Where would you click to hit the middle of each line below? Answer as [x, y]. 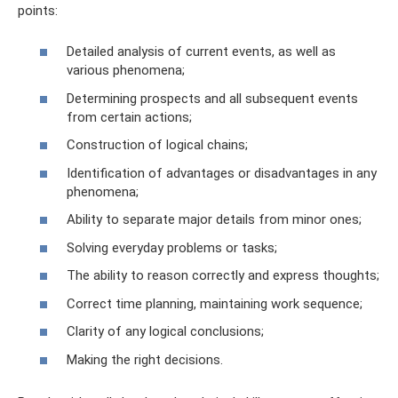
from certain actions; [129, 117]
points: [38, 10]
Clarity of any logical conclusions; [165, 332]
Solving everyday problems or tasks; [172, 247]
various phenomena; [126, 71]
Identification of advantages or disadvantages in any [222, 173]
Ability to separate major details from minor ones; [214, 220]
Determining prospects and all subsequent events [212, 98]
